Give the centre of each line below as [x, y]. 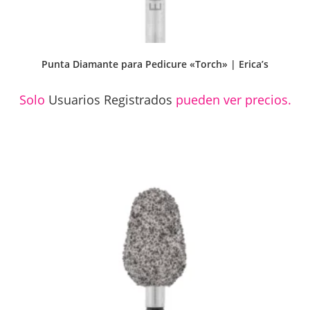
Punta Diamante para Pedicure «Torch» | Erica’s [155, 64]
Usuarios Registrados [110, 100]
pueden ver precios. [231, 100]
